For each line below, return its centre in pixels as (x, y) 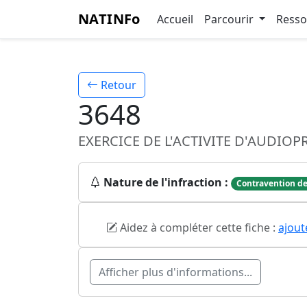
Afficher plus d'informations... (175, 272)
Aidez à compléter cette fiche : (198, 228)
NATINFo (109, 19)
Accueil (175, 19)
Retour (117, 85)
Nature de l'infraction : (166, 182)
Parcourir (230, 19)
